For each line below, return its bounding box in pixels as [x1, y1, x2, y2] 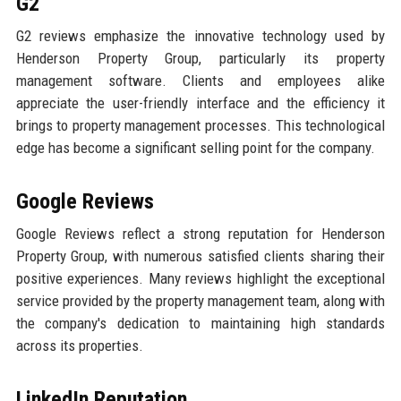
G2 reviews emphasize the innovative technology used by [15, 27, 386, 46]
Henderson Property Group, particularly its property [15, 49, 386, 68]
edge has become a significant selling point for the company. [15, 139, 375, 158]
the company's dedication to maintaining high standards [15, 314, 386, 333]
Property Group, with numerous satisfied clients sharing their [15, 247, 386, 266]
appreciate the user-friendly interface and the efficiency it [15, 94, 386, 113]
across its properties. [15, 337, 143, 355]
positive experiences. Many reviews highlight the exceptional [15, 269, 386, 288]
